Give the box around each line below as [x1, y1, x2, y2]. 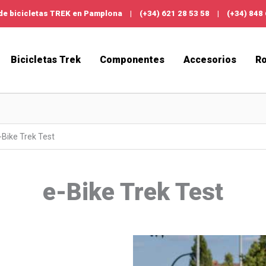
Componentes [99, 54, 164, 65]
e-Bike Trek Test [43, 178, 223, 206]
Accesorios [183, 54, 236, 65]
